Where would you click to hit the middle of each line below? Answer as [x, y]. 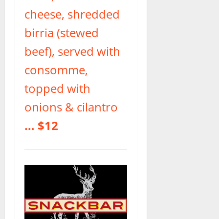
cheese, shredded [72, 14]
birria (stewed [62, 32]
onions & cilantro [71, 107]
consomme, [56, 69]
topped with [57, 88]
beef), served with [72, 51]
